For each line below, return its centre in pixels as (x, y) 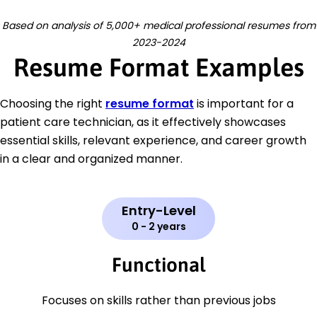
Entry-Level (158, 211)
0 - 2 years (158, 227)
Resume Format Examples (158, 68)
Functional (158, 265)
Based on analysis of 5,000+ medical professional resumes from (158, 26)
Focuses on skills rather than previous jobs (158, 301)
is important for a (244, 104)
